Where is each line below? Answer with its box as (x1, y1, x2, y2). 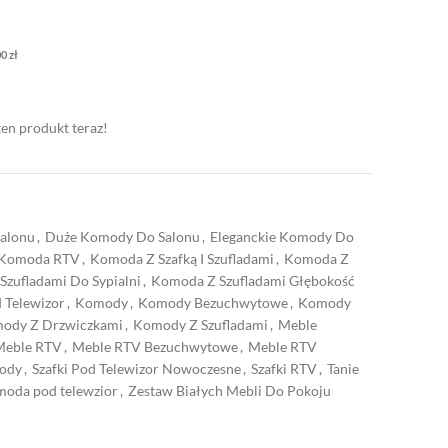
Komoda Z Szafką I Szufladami (90, 250, 274, 267)
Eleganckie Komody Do (210, 228, 354, 245)
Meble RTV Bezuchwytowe (72, 338, 238, 355)
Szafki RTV (251, 360, 317, 377)
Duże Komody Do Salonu (45, 228, 200, 245)
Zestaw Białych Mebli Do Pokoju (128, 382, 331, 399)
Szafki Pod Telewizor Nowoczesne (32, 360, 241, 377)
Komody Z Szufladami (133, 316, 268, 333)
